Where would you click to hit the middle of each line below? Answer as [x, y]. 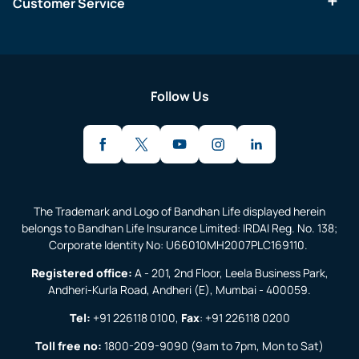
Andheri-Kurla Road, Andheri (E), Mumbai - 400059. [179, 289]
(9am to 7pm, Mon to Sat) [256, 345]
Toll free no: [69, 345]
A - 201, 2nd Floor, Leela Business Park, [230, 272]
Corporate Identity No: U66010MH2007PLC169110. [179, 244]
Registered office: [81, 272]
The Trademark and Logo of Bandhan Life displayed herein [179, 211]
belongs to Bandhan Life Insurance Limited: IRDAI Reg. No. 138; [179, 228]
